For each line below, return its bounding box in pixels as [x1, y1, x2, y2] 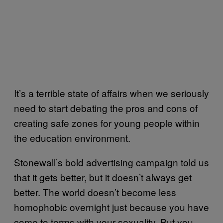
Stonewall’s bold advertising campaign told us [14, 155, 209, 169]
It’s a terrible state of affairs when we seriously [14, 86, 209, 100]
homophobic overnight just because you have [14, 200, 209, 214]
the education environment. [14, 130, 130, 144]
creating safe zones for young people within [14, 115, 200, 129]
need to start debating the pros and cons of [14, 101, 198, 114]
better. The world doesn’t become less [14, 185, 176, 199]
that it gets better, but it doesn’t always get [14, 170, 192, 184]
